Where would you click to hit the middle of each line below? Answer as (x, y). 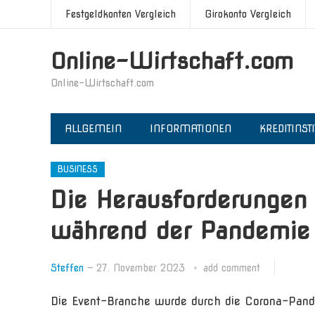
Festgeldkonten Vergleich (121, 14)
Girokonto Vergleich (248, 14)
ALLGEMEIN (93, 129)
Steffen (67, 268)
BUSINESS (78, 169)
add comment (232, 268)
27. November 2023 (141, 268)
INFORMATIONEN (191, 129)
